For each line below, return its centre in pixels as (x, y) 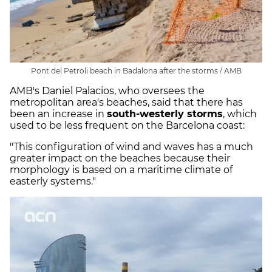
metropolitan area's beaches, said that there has (126, 103)
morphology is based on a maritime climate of (121, 170)
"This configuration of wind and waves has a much (131, 147)
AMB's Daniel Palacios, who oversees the (107, 91)
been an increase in (58, 114)
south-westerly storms (165, 114)
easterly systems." (54, 182)
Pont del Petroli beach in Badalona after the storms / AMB (136, 71)
